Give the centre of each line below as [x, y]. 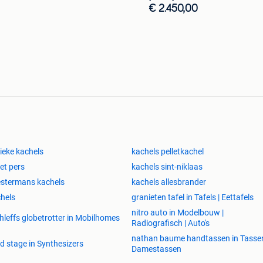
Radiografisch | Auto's [171, 223]
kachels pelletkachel [168, 151]
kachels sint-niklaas [167, 166]
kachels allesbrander [169, 182]
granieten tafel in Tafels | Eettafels [193, 197]
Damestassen [156, 249]
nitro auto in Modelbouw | [178, 212]
